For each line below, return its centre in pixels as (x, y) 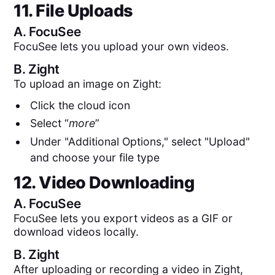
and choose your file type (95, 158)
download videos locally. (76, 231)
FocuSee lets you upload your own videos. (122, 46)
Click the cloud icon (81, 105)
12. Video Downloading (104, 182)
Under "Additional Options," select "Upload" (140, 142)
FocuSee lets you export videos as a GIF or (123, 218)
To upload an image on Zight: (88, 84)
